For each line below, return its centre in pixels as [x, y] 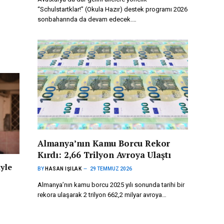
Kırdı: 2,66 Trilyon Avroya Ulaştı [104, 154]
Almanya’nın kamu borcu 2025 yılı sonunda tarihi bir [111, 184]
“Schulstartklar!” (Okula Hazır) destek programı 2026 [112, 9]
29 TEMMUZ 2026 [111, 168]
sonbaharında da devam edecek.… [87, 19]
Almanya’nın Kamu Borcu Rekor [104, 143]
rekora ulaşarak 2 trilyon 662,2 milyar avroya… [102, 194]
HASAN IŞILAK [63, 168]
